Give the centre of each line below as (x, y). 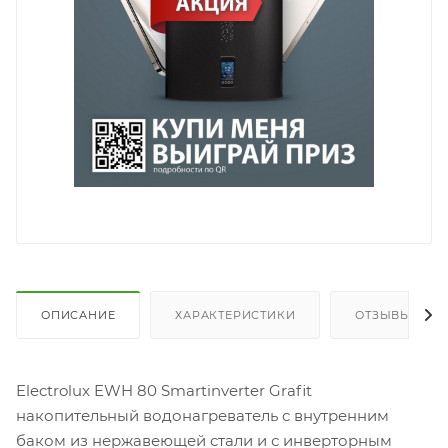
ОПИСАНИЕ (78, 315)
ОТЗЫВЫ (384, 315)
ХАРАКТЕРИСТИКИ (235, 315)
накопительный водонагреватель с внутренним (202, 416)
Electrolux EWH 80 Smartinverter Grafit (164, 391)
